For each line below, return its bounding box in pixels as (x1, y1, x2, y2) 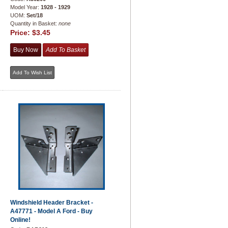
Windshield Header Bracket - (10, 199, 93, 206)
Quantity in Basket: (10, 20, 59, 26)
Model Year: (10, 4, 41, 10)
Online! (10, 216, 31, 223)
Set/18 (26, 12, 43, 18)
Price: (10, 28, 32, 37)
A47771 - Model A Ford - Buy (10, 208, 93, 215)
